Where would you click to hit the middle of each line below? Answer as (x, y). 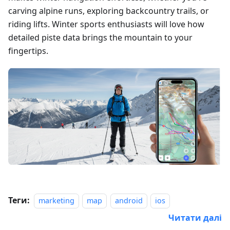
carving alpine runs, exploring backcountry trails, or (109, 11)
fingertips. (28, 51)
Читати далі (195, 217)
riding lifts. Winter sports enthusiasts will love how (106, 24)
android (129, 200)
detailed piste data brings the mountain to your (100, 37)
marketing (56, 200)
